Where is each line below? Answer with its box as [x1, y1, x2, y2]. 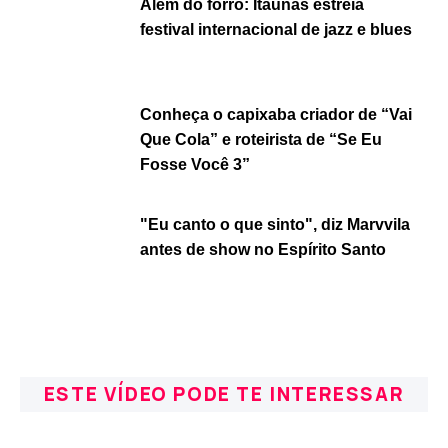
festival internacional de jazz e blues [140, 21, 412, 38]
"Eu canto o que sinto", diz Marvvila [140, 216, 410, 233]
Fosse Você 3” [140, 156, 250, 173]
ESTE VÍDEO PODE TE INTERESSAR [43, 381, 405, 407]
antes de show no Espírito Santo [140, 241, 386, 258]
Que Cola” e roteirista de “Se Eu [140, 131, 382, 148]
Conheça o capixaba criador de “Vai [140, 106, 412, 123]
